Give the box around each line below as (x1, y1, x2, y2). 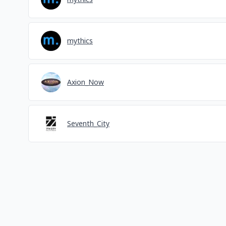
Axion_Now (67, 77, 104, 87)
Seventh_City (67, 119, 109, 129)
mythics (67, 36, 93, 46)
